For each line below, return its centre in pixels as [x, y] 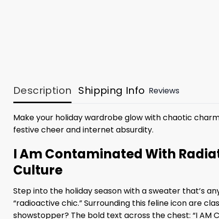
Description [43, 91]
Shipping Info [112, 91]
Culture [38, 170]
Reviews [164, 90]
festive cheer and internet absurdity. [83, 130]
